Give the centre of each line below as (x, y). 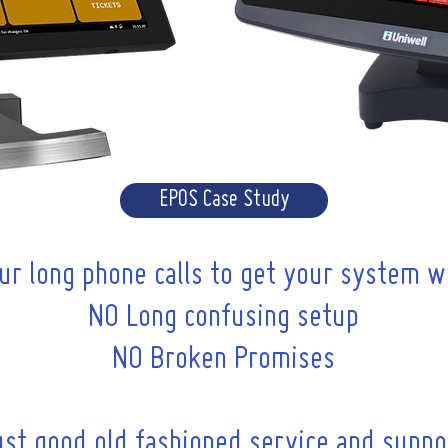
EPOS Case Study (224, 200)
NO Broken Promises (223, 360)
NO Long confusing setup (223, 318)
